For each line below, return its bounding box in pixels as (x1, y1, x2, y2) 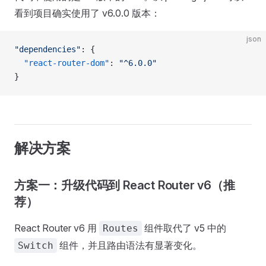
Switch (18, 240, 53, 251)
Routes (103, 223, 138, 234)
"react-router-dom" (14, 58, 109, 68)
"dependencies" (14, 45, 81, 54)
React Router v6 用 (14, 222, 99, 234)
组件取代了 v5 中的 (142, 222, 226, 234)
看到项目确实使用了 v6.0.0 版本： (14, 7, 160, 19)
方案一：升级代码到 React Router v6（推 (14, 178, 235, 192)
